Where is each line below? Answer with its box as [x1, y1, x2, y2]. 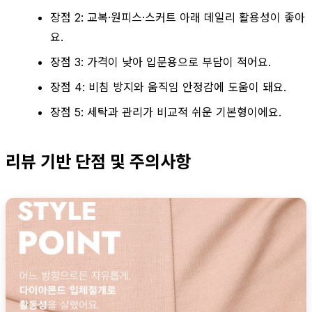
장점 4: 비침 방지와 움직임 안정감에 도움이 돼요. [50, 79, 286, 94]
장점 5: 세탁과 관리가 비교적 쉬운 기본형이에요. [50, 104, 281, 119]
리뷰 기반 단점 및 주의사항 [6, 151, 191, 172]
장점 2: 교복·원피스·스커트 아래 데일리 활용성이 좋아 [50, 10, 305, 24]
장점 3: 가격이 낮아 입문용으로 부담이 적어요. [50, 54, 271, 69]
